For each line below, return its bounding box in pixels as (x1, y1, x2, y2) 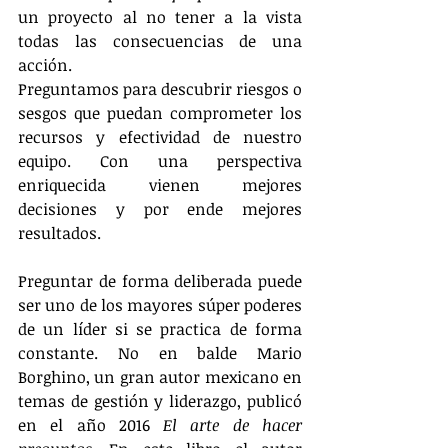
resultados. (18, 222, 101, 244)
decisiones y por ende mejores (18, 198, 302, 220)
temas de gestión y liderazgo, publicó (18, 390, 302, 412)
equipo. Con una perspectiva (18, 150, 302, 172)
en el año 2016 (18, 414, 164, 436)
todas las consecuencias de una (18, 30, 302, 52)
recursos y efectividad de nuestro (18, 126, 302, 148)
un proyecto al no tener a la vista (18, 6, 302, 28)
